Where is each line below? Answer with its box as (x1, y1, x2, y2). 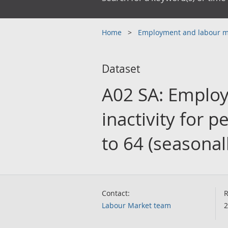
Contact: (102, 188, 130, 198)
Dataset (102, 62, 140, 76)
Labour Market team (102, 201, 171, 210)
